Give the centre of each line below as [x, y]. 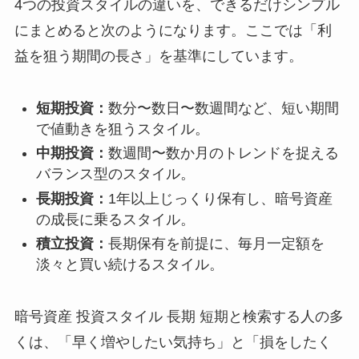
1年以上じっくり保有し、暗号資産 [220, 198]
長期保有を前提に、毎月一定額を [216, 244]
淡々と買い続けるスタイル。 [129, 265]
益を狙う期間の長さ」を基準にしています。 [158, 56]
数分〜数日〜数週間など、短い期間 [223, 108]
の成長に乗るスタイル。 [115, 219]
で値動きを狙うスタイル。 [122, 129]
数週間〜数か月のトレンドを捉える [223, 153]
